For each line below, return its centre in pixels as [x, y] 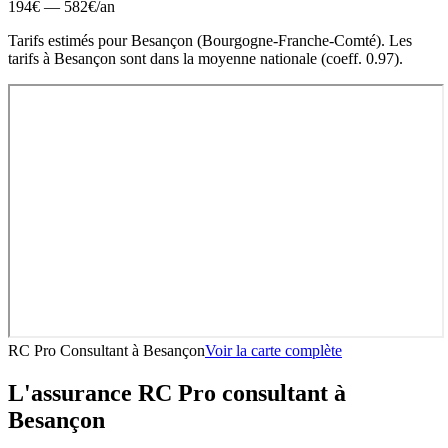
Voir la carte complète [273, 350]
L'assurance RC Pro [115, 392]
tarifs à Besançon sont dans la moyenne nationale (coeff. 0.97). [205, 58]
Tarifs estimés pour [69, 40]
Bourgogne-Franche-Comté [289, 40]
